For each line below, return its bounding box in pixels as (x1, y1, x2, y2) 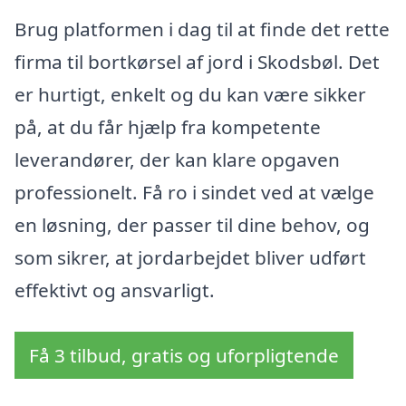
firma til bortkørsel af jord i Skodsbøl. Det (14, 49, 380, 75)
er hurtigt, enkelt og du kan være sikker (14, 82, 366, 108)
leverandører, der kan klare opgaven (14, 147, 340, 173)
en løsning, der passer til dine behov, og (14, 212, 370, 238)
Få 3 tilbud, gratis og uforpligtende (29, 343, 339, 369)
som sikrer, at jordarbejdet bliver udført (14, 245, 366, 271)
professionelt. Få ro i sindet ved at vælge (14, 179, 374, 206)
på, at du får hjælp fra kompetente (14, 114, 321, 140)
